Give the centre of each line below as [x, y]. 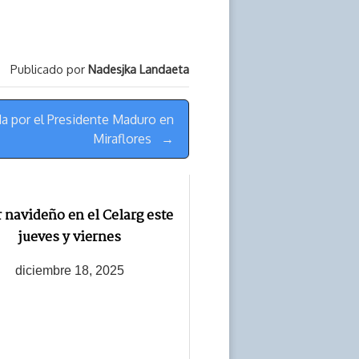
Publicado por [49, 69]
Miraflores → [133, 139]
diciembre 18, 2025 [69, 270]
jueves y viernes [69, 238]
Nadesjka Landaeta [139, 69]
